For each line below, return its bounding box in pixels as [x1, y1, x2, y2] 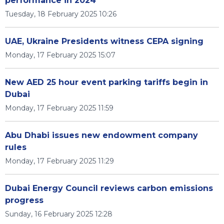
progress [5, 195, 43, 205]
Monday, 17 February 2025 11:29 [5, 156, 114, 165]
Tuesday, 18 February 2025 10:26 [5, 9, 116, 18]
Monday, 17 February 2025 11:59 [5, 103, 113, 112]
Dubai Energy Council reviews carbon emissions [5, 183, 213, 193]
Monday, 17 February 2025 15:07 [5, 50, 115, 59]
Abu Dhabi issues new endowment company [5, 130, 198, 140]
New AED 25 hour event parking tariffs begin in [5, 77, 208, 87]
